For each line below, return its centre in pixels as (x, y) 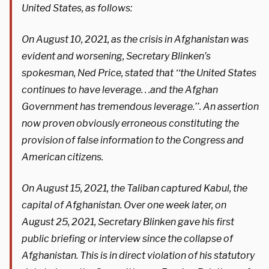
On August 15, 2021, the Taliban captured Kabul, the (134, 188)
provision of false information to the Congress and (133, 140)
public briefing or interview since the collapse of (127, 238)
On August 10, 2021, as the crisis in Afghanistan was (135, 39)
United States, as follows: (77, 8)
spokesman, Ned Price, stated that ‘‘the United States (139, 73)
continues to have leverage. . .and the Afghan (120, 89)
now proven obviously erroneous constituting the (130, 123)
